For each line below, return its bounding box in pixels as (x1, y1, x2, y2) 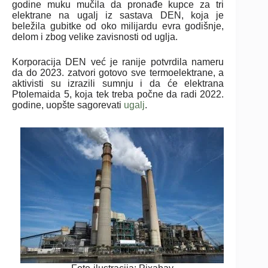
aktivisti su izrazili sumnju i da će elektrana (12, 78, 224, 89)
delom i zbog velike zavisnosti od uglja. (12, 31, 178, 42)
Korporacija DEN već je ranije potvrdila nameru (12, 56, 224, 67)
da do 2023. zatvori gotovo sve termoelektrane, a (12, 67, 224, 78)
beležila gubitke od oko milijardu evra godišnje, (12, 20, 224, 31)
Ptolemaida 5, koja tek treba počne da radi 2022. (12, 89, 224, 99)
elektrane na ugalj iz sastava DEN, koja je (12, 10, 224, 20)
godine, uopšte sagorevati (12, 99, 124, 110)
